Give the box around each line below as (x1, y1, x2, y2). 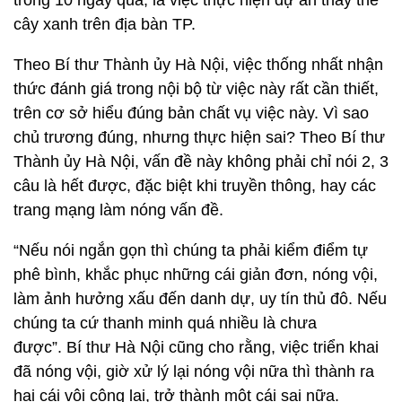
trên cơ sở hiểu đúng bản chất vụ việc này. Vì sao (13, 104, 369, 122)
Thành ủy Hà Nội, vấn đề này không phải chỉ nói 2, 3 (13, 153, 389, 170)
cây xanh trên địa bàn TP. (13, 15, 196, 33)
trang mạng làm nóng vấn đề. (13, 201, 223, 219)
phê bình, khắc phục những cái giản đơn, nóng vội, (13, 266, 378, 284)
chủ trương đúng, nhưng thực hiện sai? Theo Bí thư (13, 128, 385, 146)
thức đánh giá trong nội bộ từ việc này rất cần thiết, (13, 80, 379, 98)
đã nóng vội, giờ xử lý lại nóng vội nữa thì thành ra (13, 363, 374, 380)
